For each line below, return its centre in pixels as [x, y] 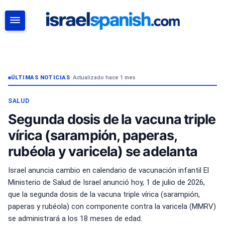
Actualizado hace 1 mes [104, 78]
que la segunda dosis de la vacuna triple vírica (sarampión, [104, 194]
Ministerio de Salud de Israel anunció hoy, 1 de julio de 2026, [106, 182]
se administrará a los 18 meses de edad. [75, 218]
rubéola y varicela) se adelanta [103, 151]
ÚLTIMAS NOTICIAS [41, 78]
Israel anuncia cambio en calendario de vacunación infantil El [108, 170]
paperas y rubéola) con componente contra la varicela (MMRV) [112, 206]
